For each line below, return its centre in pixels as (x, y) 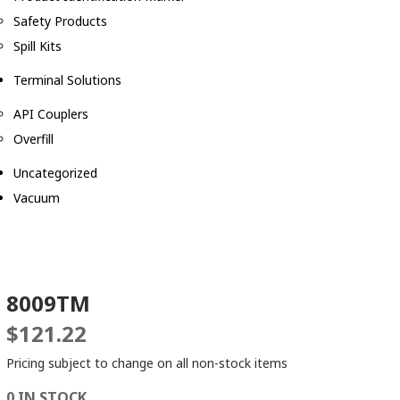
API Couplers (51, 114)
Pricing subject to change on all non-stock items (147, 363)
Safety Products (60, 21)
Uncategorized (55, 173)
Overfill (33, 139)
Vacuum (37, 198)
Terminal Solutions (67, 80)
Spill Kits (37, 46)
